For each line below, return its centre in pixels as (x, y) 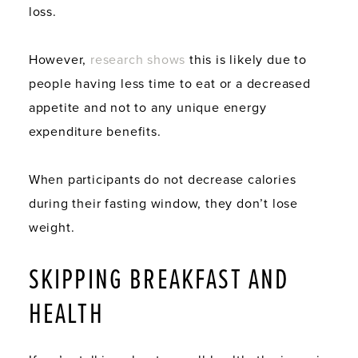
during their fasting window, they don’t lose (163, 203)
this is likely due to (246, 60)
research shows (138, 60)
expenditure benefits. (95, 131)
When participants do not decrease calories (162, 179)
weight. (52, 227)
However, (60, 60)
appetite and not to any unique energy (147, 107)
